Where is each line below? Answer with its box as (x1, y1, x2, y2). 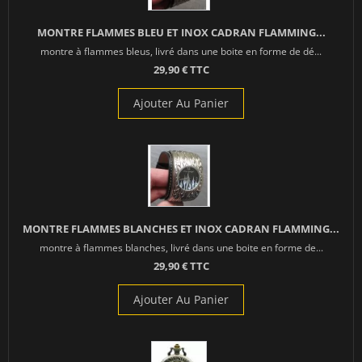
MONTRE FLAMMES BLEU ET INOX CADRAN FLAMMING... (36, 25, 326, 40)
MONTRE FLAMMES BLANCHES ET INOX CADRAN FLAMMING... (23, 221, 339, 237)
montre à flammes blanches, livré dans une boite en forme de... (39, 241, 323, 255)
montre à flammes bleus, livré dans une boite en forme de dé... (40, 44, 322, 58)
